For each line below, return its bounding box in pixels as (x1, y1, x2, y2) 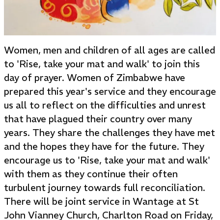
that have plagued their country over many (4, 113, 192, 125)
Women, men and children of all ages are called (4, 44, 215, 56)
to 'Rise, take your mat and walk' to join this (4, 58, 200, 70)
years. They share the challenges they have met (4, 127, 215, 138)
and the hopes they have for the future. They (4, 140, 204, 152)
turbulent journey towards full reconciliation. (4, 182, 205, 193)
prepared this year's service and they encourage (4, 85, 216, 97)
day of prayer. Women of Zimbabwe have (4, 72, 185, 83)
